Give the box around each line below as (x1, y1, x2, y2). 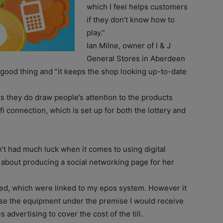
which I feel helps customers (87, 1, 188, 11)
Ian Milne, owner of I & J (87, 40, 171, 50)
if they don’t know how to (87, 14, 175, 24)
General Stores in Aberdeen (87, 53, 185, 63)
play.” (87, 27, 105, 37)
